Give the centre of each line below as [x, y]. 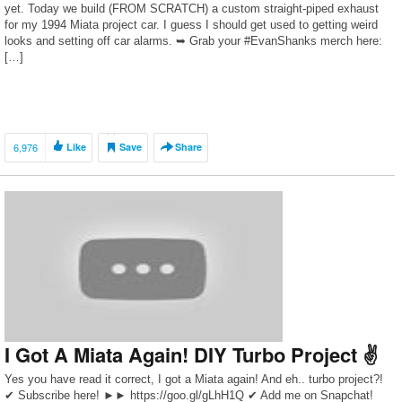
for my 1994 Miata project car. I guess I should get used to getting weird [191, 25]
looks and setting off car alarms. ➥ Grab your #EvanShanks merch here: [193, 41]
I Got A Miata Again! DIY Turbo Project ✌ [192, 354]
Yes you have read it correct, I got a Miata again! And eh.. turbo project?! [194, 379]
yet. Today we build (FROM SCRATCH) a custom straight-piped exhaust [192, 9]
